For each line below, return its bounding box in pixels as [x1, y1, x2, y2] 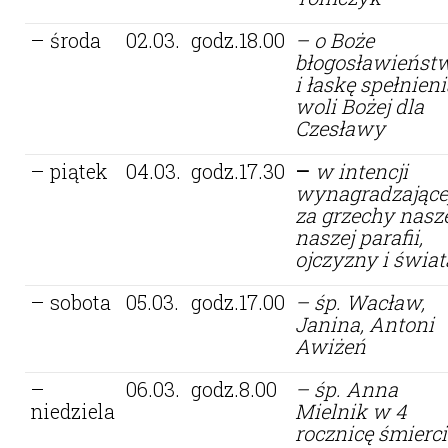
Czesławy [295, 114, 385, 141]
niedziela [30, 397, 115, 424]
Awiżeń [295, 332, 366, 359]
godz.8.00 [191, 375, 277, 402]
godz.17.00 [191, 288, 285, 315]
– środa [30, 26, 101, 53]
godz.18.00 [191, 26, 285, 53]
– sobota [30, 288, 111, 315]
